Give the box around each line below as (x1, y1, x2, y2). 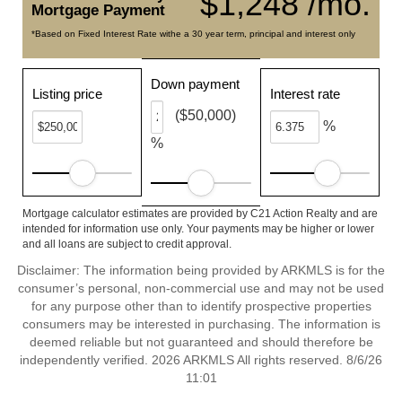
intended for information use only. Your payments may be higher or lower (22, 223, 374, 235)
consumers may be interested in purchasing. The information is (22, 317, 380, 331)
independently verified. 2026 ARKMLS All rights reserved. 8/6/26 (20, 353, 382, 367)
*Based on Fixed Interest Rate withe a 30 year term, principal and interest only (31, 29, 355, 39)
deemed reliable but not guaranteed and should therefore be (29, 335, 373, 349)
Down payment (151, 76, 240, 92)
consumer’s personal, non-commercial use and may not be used (18, 281, 384, 295)
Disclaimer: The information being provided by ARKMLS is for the (17, 263, 385, 277)
